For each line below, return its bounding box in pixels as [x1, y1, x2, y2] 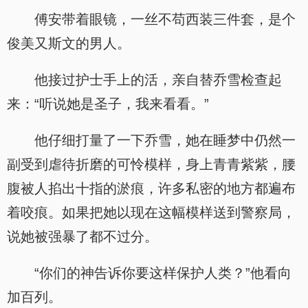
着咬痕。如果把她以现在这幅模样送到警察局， [7, 205, 296, 220]
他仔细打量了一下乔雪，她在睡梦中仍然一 [34, 133, 296, 148]
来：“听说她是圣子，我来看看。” [7, 96, 209, 111]
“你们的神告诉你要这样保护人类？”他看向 [34, 265, 291, 280]
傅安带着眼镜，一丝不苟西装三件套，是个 [34, 12, 296, 27]
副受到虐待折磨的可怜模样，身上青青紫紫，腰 [7, 157, 296, 172]
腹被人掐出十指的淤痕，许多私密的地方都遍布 [7, 181, 296, 196]
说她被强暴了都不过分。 [7, 229, 158, 244]
